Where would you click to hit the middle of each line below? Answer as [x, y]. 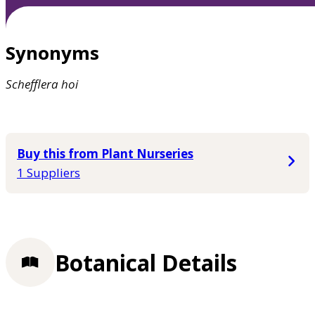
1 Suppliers [49, 173]
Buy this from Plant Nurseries [105, 154]
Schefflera [32, 84]
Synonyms [52, 53]
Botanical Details [146, 262]
